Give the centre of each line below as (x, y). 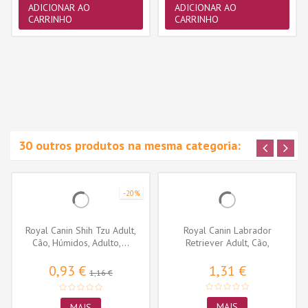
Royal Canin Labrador (227, 230)
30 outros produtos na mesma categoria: (130, 145)
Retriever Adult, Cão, (227, 242)
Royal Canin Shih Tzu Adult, (81, 230)
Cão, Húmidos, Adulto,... (81, 242)
